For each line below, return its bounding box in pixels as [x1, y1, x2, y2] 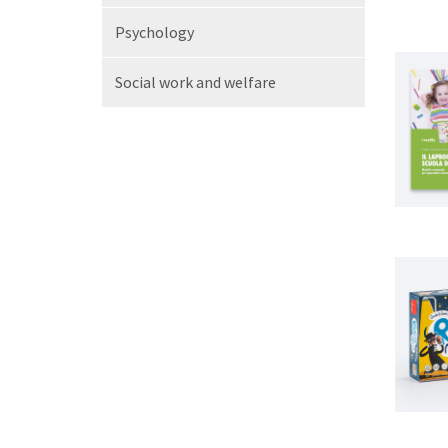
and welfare [196, 72, 276, 92]
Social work [115, 72, 196, 92]
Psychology [115, 22, 194, 42]
